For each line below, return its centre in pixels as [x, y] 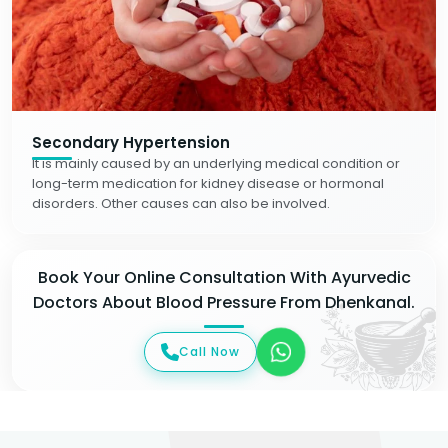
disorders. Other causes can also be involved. [181, 203]
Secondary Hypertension [131, 142]
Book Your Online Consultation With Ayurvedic [224, 277]
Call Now [209, 351]
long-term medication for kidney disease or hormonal [208, 183]
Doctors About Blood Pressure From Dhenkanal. [224, 302]
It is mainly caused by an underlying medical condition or [216, 163]
